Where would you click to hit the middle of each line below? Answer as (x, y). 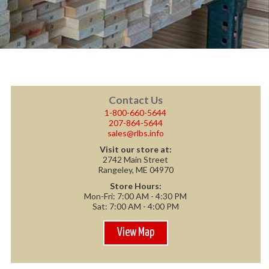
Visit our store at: (135, 149)
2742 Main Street (136, 159)
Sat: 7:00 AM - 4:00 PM (135, 206)
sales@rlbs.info (135, 133)
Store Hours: (135, 186)
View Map (135, 233)
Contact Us (135, 100)
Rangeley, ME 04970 (135, 169)
